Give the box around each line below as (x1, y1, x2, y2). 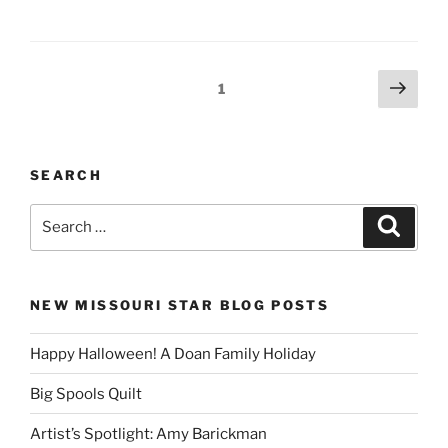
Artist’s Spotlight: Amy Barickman (30, 424, 267, 443)
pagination (29, 98, 129, 123)
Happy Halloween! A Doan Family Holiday (30, 344, 316, 363)
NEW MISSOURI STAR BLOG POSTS (30, 296, 330, 313)
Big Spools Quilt (30, 384, 142, 403)
